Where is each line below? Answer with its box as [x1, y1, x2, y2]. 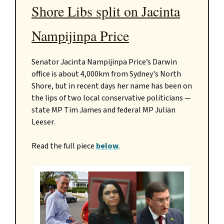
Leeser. [31, 116, 55, 127]
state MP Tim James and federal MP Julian [31, 104, 175, 115]
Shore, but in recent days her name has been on [31, 80, 192, 91]
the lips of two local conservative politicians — [31, 92, 191, 103]
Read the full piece [31, 140, 96, 151]
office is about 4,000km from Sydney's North [31, 68, 181, 79]
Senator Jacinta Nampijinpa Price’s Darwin [31, 56, 177, 67]
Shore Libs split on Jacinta [31, 1, 180, 20]
